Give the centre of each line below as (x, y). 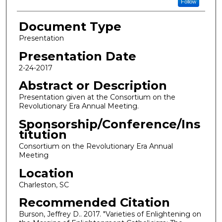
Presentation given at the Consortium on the (97, 97)
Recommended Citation (94, 203)
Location (46, 173)
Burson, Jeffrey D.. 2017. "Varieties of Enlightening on (110, 214)
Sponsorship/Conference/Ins (109, 124)
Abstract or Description (93, 86)
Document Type (70, 27)
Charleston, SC (44, 185)
